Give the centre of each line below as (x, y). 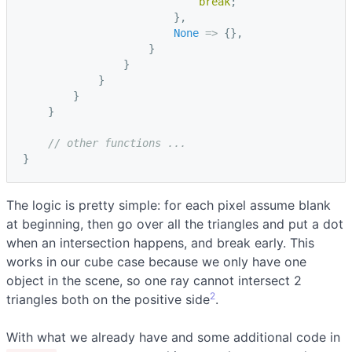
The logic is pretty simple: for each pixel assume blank (169, 205)
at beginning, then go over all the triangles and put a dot (175, 224)
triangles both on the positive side (108, 299)
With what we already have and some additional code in (173, 337)
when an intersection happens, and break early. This (160, 242)
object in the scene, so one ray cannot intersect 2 (154, 280)
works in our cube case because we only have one (156, 261)
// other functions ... (117, 143)
